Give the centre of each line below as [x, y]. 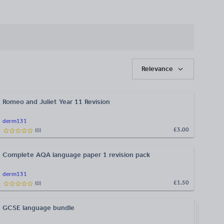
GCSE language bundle [38, 208]
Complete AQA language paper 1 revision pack [76, 155]
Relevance [157, 69]
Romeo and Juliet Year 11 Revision [56, 102]
